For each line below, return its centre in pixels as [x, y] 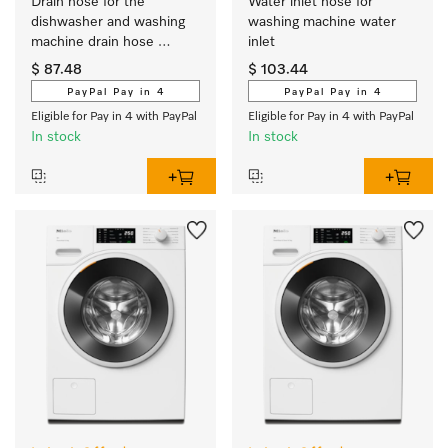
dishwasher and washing [108, 22]
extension [62, 62]
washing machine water [322, 22]
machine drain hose [92, 42]
